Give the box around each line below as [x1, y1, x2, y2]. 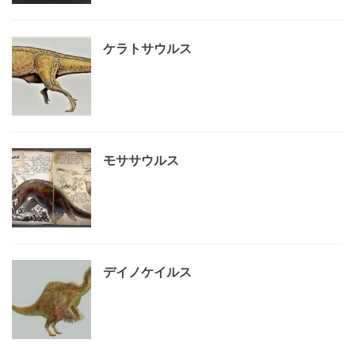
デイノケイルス [103, 264, 192, 280]
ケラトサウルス [103, 40, 192, 56]
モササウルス [103, 152, 179, 168]
